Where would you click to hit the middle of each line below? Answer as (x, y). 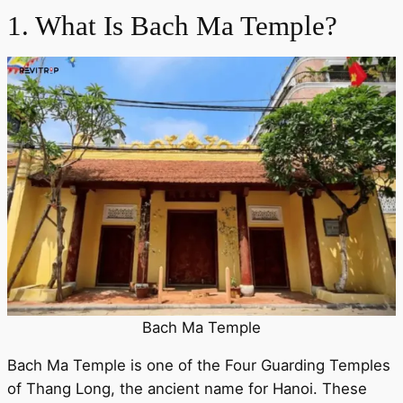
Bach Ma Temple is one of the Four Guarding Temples (199, 365)
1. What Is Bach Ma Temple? (172, 25)
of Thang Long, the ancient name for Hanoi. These (187, 388)
